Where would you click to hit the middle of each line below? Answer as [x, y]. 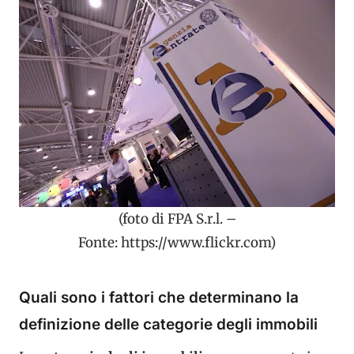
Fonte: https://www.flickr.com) [177, 242]
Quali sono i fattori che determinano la [159, 297]
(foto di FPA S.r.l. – [177, 218]
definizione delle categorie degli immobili [168, 324]
